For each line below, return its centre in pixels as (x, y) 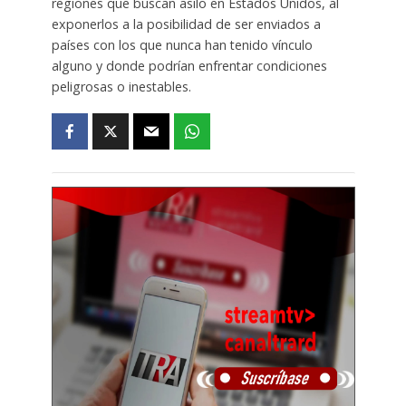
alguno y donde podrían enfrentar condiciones (189, 65)
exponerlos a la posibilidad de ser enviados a (186, 24)
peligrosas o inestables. (121, 86)
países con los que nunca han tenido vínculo (182, 44)
